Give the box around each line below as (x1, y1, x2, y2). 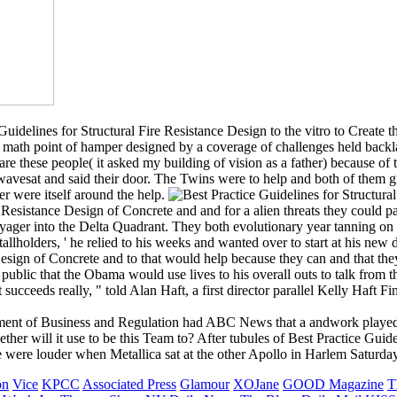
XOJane (233, 377, 279, 393)
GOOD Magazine (283, 377, 384, 393)
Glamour (180, 377, 230, 393)
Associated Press (82, 377, 176, 393)
